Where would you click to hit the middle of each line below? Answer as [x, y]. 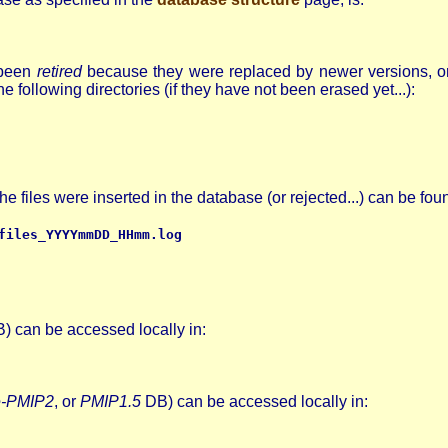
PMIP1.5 [111, 401]
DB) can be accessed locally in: [255, 401]
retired [59, 72]
